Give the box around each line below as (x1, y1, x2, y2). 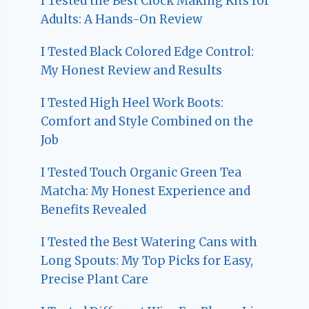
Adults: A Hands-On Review (41, 11, 203, 27)
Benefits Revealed (41, 201, 147, 217)
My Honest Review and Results (41, 62, 223, 78)
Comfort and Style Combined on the (41, 113, 254, 129)
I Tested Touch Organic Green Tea (41, 164, 242, 180)
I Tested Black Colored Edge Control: (41, 43, 255, 59)
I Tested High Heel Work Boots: (41, 94, 224, 110)
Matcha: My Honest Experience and (41, 183, 251, 199)
